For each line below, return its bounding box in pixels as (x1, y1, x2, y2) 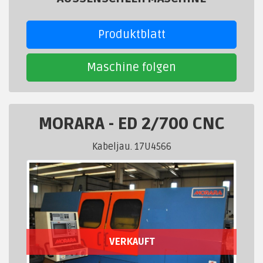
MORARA (38, 114, 109, 134)
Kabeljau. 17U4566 (92, 141, 171, 153)
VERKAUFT (109, 235, 154, 248)
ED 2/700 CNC (117, 114, 225, 134)
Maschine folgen (87, 60, 176, 75)
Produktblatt (97, 28, 166, 42)
